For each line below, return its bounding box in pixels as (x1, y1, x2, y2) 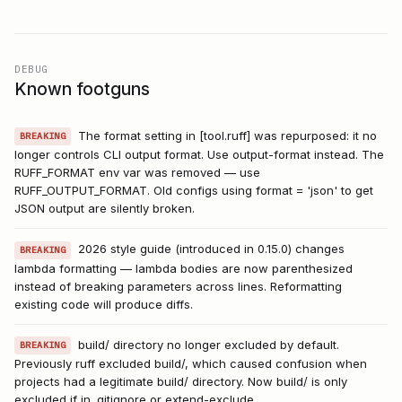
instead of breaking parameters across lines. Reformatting (14, 278, 342, 293)
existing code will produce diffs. (14, 296, 193, 311)
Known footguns (14, 79, 150, 100)
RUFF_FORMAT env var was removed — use (14, 165, 260, 180)
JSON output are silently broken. (14, 201, 195, 216)
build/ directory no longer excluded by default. (78, 336, 340, 352)
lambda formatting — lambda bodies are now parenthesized (14, 260, 353, 275)
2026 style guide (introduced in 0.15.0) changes (78, 241, 345, 257)
